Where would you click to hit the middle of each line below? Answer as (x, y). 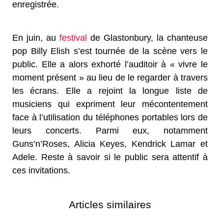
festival (73, 38)
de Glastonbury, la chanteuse (147, 38)
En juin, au (36, 38)
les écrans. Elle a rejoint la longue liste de (110, 91)
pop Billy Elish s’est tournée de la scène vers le (110, 51)
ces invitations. (41, 170)
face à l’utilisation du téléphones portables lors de (110, 117)
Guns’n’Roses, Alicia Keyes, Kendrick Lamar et (110, 144)
